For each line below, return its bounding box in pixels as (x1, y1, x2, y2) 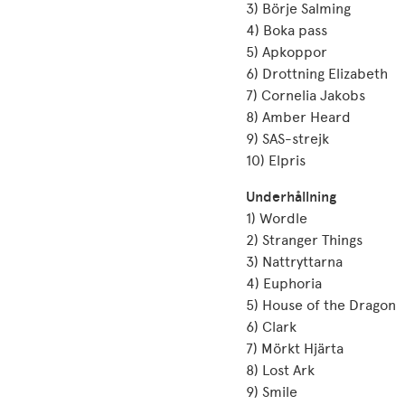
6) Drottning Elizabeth (246, 65, 388, 82)
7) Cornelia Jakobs (246, 87, 365, 104)
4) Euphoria (246, 275, 322, 292)
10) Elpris (246, 152, 306, 169)
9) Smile (246, 383, 297, 400)
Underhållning (246, 188, 336, 205)
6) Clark (246, 318, 297, 335)
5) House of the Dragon (246, 297, 396, 314)
